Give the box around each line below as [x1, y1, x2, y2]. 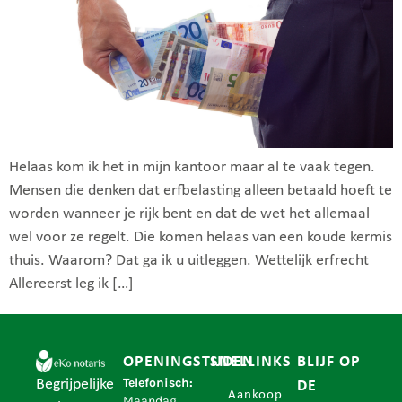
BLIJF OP [297, 353, 361, 371]
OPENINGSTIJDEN [123, 353, 254, 371]
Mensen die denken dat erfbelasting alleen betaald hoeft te [9, 181, 392, 199]
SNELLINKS [210, 353, 292, 371]
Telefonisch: [123, 374, 193, 390]
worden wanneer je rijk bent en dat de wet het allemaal [9, 205, 370, 223]
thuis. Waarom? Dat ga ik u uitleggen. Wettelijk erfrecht [9, 251, 369, 269]
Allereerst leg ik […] [9, 275, 134, 293]
